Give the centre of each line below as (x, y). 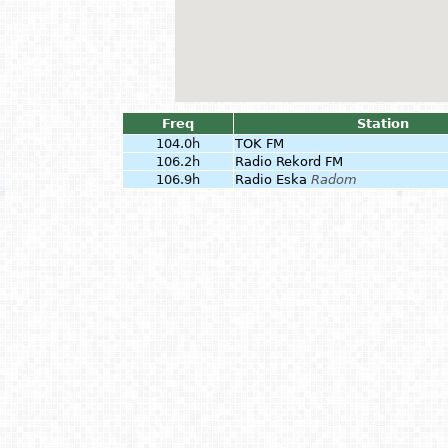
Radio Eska (271, 179)
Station (382, 123)
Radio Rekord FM (289, 161)
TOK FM (259, 143)
